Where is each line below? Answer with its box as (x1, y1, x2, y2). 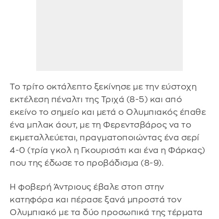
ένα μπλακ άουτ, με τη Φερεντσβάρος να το (10, 120, 191, 129)
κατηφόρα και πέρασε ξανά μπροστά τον (10, 196, 181, 204)
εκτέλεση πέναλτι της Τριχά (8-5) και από (10, 95, 182, 104)
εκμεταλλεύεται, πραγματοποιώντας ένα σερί (10, 133, 199, 142)
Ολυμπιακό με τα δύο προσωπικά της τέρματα (10, 208, 203, 217)
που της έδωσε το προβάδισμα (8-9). (10, 158, 163, 167)
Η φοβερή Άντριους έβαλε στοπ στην (10, 183, 164, 192)
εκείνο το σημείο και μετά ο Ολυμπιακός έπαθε (10, 108, 206, 116)
